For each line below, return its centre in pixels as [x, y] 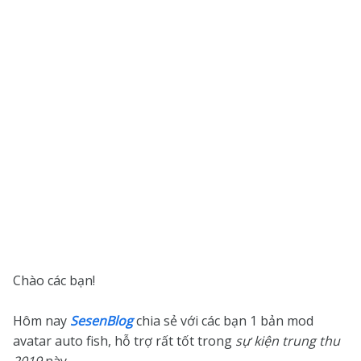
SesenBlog [102, 321]
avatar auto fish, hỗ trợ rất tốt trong [124, 341]
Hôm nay [41, 321]
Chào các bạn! [54, 280]
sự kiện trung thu [288, 341]
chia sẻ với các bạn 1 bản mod [223, 321]
